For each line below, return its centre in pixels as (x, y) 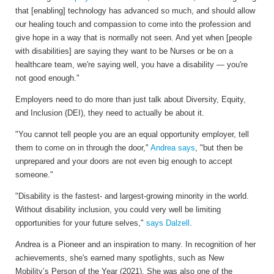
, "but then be (219, 147)
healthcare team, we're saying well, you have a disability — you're (131, 64)
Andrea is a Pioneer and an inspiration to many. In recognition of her (135, 244)
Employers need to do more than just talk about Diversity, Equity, (131, 99)
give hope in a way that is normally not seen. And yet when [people (134, 37)
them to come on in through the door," (83, 147)
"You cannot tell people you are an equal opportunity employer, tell (132, 134)
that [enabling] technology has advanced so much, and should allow (135, 10)
